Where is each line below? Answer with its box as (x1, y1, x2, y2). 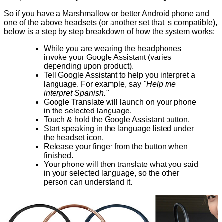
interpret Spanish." (44, 89, 109, 98)
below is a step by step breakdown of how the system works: (4, 27, 215, 36)
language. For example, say (44, 80, 143, 89)
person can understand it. (44, 178, 132, 187)
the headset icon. (44, 133, 104, 142)
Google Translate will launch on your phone (44, 98, 196, 107)
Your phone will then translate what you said (44, 160, 198, 169)
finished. (44, 151, 73, 160)
